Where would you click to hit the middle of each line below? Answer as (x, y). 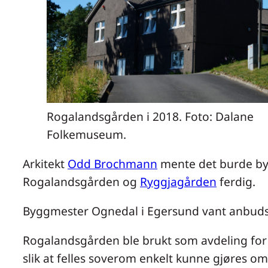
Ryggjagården (178, 181)
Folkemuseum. (86, 134)
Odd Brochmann (112, 163)
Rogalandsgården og (81, 181)
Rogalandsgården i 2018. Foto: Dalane (150, 116)
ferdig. (236, 181)
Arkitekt (45, 163)
